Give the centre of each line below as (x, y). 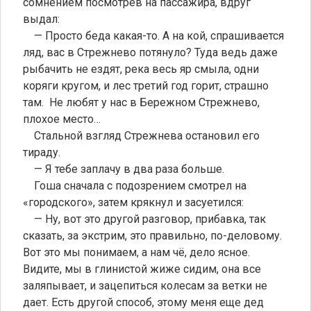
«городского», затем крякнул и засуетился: (133, 202)
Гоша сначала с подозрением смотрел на (135, 185)
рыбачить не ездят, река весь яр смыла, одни (141, 69)
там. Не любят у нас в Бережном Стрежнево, (141, 102)
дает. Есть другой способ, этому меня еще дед (143, 302)
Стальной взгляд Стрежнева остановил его (141, 135)
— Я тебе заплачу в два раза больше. (124, 169)
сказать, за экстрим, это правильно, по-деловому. (152, 235)
